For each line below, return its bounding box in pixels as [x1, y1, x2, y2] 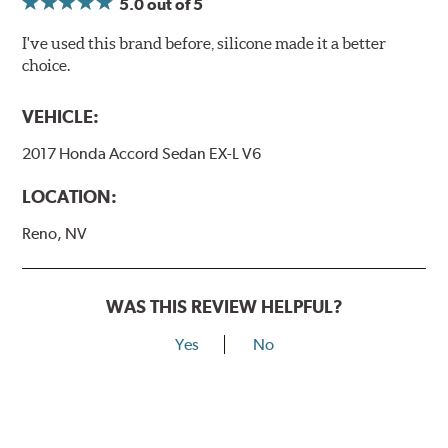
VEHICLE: [22, 106, 100, 128]
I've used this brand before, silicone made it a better [22, 34, 387, 53]
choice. [22, 56, 71, 75]
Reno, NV [22, 223, 88, 243]
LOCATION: [22, 185, 118, 207]
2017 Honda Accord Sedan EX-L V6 [22, 144, 262, 164]
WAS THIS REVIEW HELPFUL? [105, 295, 343, 317]
